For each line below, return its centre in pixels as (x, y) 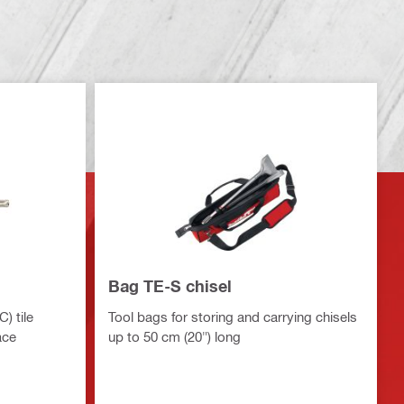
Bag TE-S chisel (170, 286)
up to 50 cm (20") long (174, 337)
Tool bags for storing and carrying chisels (232, 317)
